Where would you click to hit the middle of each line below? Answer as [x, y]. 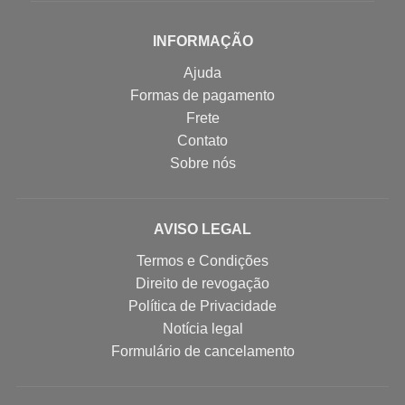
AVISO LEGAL [202, 230]
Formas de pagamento [202, 96]
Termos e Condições [202, 261]
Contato [202, 141]
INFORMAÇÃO [202, 42]
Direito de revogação [202, 284]
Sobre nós [202, 164]
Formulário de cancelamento [202, 352]
